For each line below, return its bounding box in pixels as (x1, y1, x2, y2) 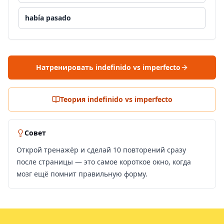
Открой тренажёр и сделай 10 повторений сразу (16, 145, 186, 154)
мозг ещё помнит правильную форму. (16, 169, 147, 178)
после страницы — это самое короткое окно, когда (16, 157, 191, 166)
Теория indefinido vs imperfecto (59, 94, 172, 104)
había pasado (25, 13, 71, 22)
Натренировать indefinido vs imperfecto (35, 62, 180, 72)
